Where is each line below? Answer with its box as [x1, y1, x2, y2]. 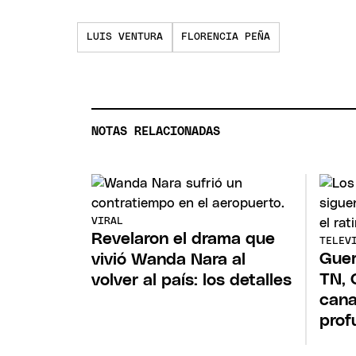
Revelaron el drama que [91, 230, 276, 248]
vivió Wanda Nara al [91, 251, 246, 269]
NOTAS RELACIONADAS [91, 125, 221, 137]
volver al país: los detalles [91, 272, 292, 289]
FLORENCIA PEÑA [181, 32, 271, 43]
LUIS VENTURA [87, 32, 163, 43]
